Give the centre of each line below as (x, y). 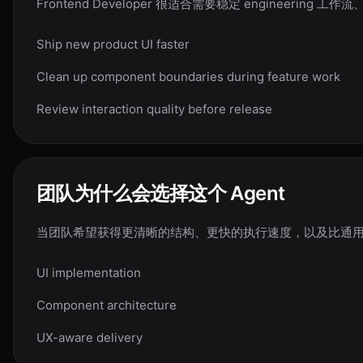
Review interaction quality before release (154, 109)
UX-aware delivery (90, 337)
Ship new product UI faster (113, 44)
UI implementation (89, 273)
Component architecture (107, 305)
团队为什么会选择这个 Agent (161, 193)
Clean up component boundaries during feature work (188, 77)
